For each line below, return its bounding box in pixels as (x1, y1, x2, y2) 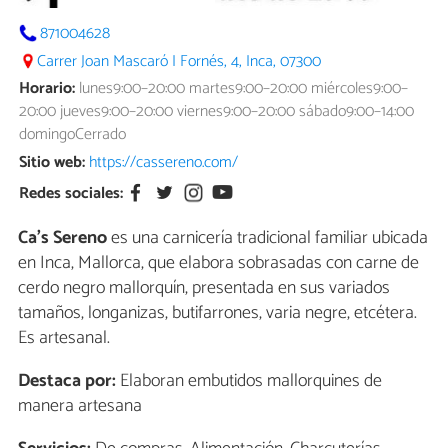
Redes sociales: (19, 180, 124, 208)
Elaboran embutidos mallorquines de (116, 365, 382, 396)
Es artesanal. (18, 322, 110, 353)
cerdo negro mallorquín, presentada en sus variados (18, 272, 390, 303)
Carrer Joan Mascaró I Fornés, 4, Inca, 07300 (37, 47, 322, 75)
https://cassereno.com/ (89, 149, 239, 177)
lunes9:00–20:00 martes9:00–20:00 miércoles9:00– (75, 75, 409, 103)
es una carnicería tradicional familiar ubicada (107, 222, 428, 253)
